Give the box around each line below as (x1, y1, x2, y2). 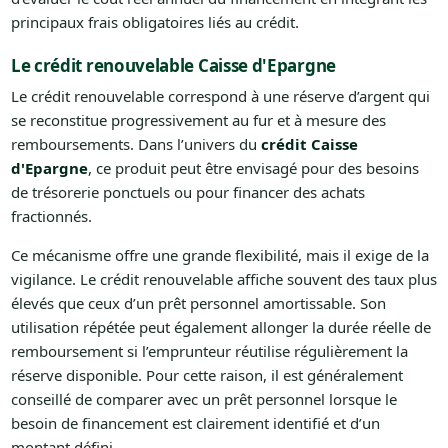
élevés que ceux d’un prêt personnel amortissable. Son (10, 292, 386, 313)
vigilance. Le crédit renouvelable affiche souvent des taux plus (10, 268, 437, 289)
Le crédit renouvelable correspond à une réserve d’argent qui (10, 85, 430, 106)
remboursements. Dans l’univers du (10, 133, 261, 154)
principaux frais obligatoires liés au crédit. (10, 11, 299, 32)
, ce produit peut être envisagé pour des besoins (87, 157, 419, 178)
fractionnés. (10, 205, 92, 226)
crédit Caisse (260, 133, 358, 154)
